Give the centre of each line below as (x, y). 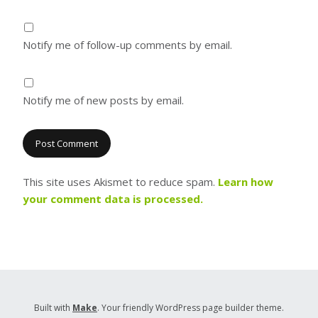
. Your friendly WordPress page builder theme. (191, 307)
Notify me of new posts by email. (103, 100)
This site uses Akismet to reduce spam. (120, 181)
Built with (53, 307)
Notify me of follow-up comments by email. (127, 45)
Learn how (246, 181)
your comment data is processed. (113, 198)
